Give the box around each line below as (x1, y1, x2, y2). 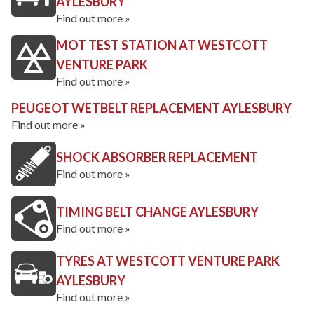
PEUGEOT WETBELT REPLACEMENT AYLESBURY (11, 100, 292, 116)
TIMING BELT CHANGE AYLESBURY (56, 204, 259, 219)
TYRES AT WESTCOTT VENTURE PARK (56, 253, 280, 268)
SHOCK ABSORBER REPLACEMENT (56, 149, 258, 165)
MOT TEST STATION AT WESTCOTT (56, 37, 268, 53)
